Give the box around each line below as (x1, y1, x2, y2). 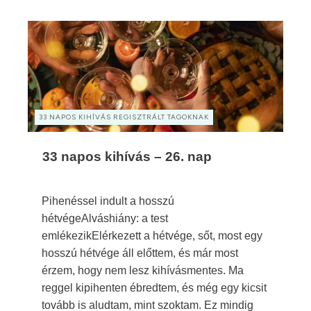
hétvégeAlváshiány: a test (42, 212, 168, 224)
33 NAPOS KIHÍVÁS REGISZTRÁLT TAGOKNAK (39, 112, 209, 121)
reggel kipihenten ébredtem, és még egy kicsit (42, 282, 267, 294)
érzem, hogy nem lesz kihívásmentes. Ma (42, 264, 244, 276)
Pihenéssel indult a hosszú (42, 195, 174, 207)
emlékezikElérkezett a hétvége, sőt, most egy (42, 230, 262, 242)
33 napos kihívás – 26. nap (42, 149, 212, 164)
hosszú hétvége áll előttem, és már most (42, 247, 238, 259)
